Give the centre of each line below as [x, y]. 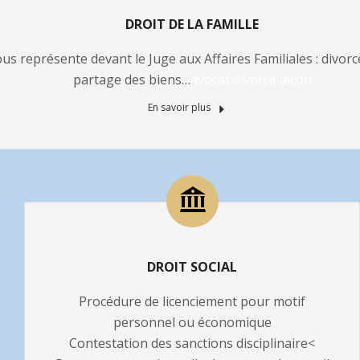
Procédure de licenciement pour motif [192, 301]
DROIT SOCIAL [192, 267]
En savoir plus [181, 107]
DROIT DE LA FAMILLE [192, 24]
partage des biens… [131, 80]
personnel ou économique [192, 322]
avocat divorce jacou [251, 80]
